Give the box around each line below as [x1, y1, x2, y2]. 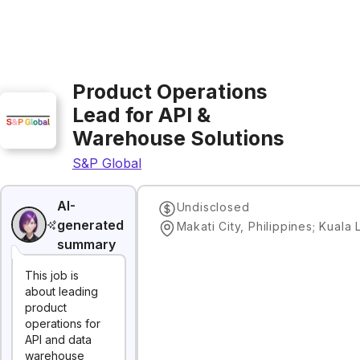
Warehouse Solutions [72, 126, 284, 150]
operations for [25, 317, 100, 330]
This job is [25, 268, 79, 282]
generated [57, 216, 125, 233]
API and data [25, 333, 92, 346]
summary [57, 235, 117, 252]
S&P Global [72, 155, 141, 171]
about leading [25, 284, 98, 298]
